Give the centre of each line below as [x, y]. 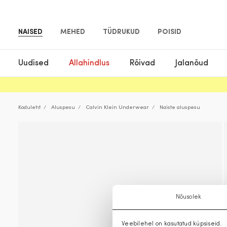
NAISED [30, 32]
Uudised [33, 63]
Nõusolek [188, 197]
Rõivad [142, 63]
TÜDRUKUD [121, 32]
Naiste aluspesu [180, 108]
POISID [169, 32]
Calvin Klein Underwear [117, 108]
